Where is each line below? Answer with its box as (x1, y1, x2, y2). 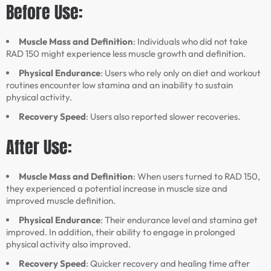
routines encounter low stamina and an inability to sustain (6, 79, 233, 91)
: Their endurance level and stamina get (100, 214, 258, 226)
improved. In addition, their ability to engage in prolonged (6, 226, 235, 238)
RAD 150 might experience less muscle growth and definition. (6, 48, 246, 60)
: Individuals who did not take (133, 36, 247, 48)
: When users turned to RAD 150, (133, 171, 260, 183)
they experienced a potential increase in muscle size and (6, 183, 227, 195)
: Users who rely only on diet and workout (100, 67, 261, 79)
